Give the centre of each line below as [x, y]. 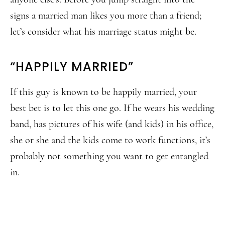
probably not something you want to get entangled [109, 156]
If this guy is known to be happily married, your [103, 92]
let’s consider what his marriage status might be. [103, 32]
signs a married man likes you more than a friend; [106, 16]
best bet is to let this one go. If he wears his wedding [112, 108]
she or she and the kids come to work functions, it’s [110, 140]
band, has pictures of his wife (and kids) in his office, [112, 124]
